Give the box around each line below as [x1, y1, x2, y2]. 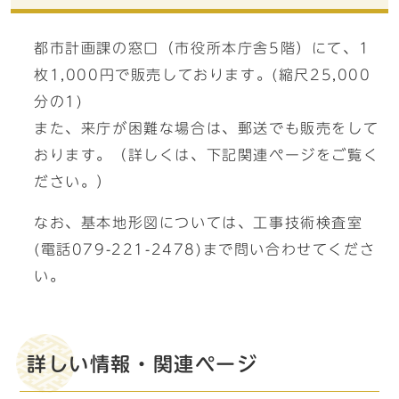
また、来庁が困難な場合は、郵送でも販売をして [34, 121, 379, 135]
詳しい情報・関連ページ [27, 354, 258, 374]
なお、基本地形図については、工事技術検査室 [34, 216, 363, 230]
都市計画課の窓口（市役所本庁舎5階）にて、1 [34, 41, 370, 55]
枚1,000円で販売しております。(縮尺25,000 [34, 68, 371, 82]
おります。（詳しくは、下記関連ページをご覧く [34, 148, 379, 162]
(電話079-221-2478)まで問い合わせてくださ [34, 242, 376, 256]
